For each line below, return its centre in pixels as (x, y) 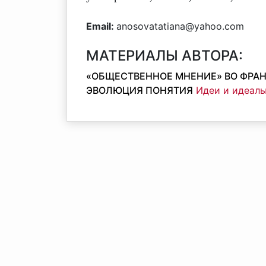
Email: (101, 26)
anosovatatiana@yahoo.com (180, 26)
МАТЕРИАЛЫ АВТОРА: (164, 56)
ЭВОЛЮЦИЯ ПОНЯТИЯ (140, 90)
